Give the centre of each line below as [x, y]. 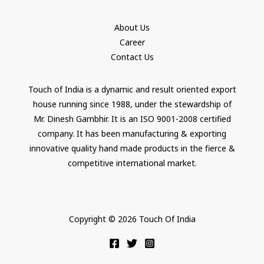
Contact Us [132, 57]
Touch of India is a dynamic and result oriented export [132, 89]
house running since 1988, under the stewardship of [132, 104]
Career [132, 42]
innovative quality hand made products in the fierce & [132, 148]
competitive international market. [132, 163]
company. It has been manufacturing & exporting [132, 133]
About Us [132, 27]
